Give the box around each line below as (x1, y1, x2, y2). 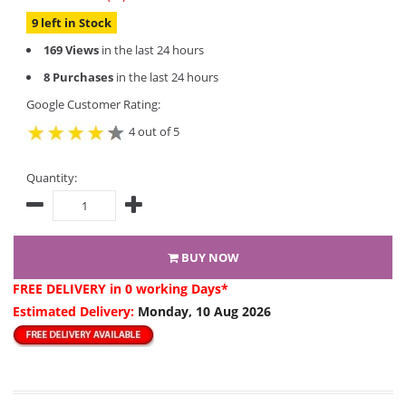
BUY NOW (178, 249, 239, 266)
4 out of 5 (126, 122, 179, 140)
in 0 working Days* (110, 280, 228, 297)
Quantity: (26, 169, 77, 186)
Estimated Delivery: (13, 303, 138, 320)
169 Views (43, 42, 99, 58)
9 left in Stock (32, 14, 111, 31)
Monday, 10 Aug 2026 (138, 303, 271, 320)
